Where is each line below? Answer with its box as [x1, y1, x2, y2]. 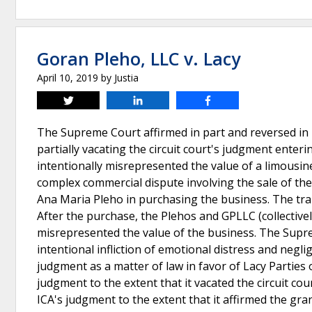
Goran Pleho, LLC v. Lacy [37, 47, 240, 70]
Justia [114, 71, 139, 84]
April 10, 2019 [37, 71, 98, 84]
